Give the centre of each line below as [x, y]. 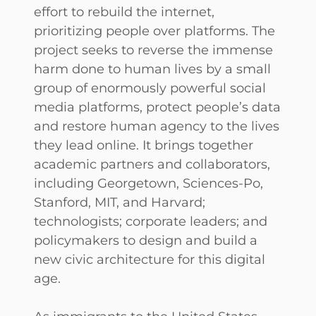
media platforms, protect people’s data [157, 107]
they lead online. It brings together [144, 145]
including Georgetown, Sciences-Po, [148, 183]
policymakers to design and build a [146, 240]
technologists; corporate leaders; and [151, 221]
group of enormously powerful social [150, 87]
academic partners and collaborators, [152, 164]
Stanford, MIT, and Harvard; [120, 202]
